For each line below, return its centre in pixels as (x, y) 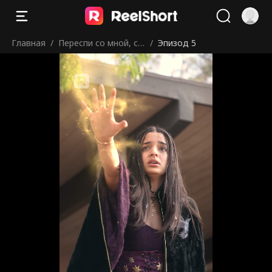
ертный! (75, 64)
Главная (29, 42)
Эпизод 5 (177, 42)
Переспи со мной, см (101, 42)
